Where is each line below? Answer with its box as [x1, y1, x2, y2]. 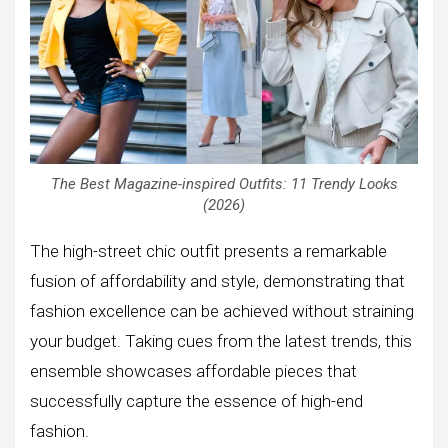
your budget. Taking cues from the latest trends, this [30, 331, 412, 352]
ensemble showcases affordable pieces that [30, 361, 357, 382]
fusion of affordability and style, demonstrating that [30, 271, 405, 292]
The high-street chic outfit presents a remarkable [30, 241, 387, 262]
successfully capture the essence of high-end [30, 391, 363, 412]
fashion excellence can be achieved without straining [30, 301, 414, 322]
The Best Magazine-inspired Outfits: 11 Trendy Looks [50, 175, 398, 194]
